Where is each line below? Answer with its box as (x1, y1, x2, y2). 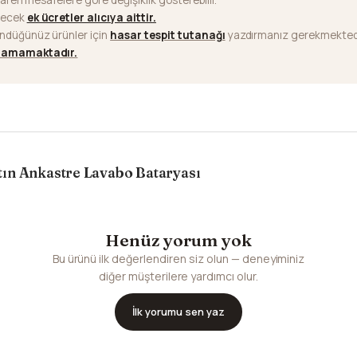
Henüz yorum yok (105, 229, 252, 250)
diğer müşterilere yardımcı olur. (98, 268, 259, 284)
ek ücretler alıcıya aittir (26, 10, 153, 25)
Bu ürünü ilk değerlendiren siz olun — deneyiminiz (52, 250, 305, 266)
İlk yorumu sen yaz (132, 304, 225, 319)
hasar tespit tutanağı (110, 27, 226, 42)
